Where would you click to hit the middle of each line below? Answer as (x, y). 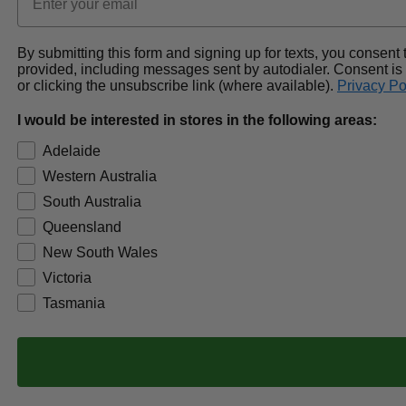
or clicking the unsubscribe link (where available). (177, 86)
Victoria (67, 278)
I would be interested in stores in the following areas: (197, 120)
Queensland (82, 227)
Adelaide (72, 151)
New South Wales (100, 252)
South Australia (92, 202)
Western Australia (100, 176)
